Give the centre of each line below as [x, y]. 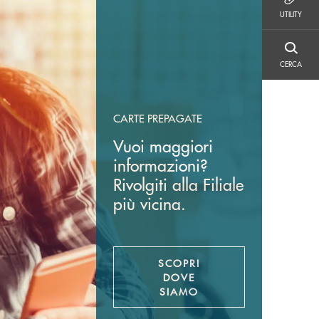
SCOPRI [179, 262]
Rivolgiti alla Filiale [178, 184]
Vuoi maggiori [163, 145]
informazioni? [160, 164]
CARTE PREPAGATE [157, 117]
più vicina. [149, 203]
